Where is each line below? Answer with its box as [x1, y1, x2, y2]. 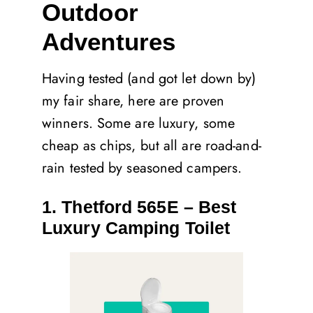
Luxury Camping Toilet [42, 217, 231, 238]
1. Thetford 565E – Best [42, 196, 237, 217]
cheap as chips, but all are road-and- [42, 135, 261, 156]
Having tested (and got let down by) [42, 68, 256, 89]
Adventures [42, 27, 176, 55]
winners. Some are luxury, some [42, 112, 235, 133]
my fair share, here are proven [42, 90, 225, 111]
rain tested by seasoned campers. [42, 157, 242, 178]
